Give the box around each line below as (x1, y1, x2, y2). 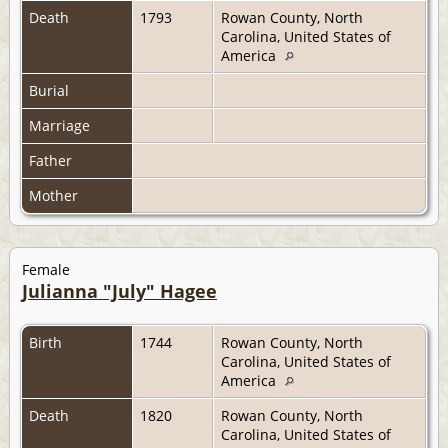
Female (22, 259, 70, 279)
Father (29, 150, 76, 170)
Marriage (29, 115, 94, 135)
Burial (29, 80, 73, 100)
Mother (29, 185, 82, 205)
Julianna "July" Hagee (22, 278, 217, 303)
